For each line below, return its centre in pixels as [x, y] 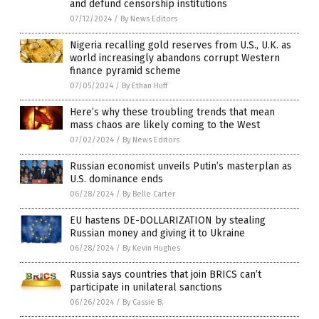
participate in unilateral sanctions [146, 287]
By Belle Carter [149, 194]
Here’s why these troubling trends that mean [172, 112]
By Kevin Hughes [151, 248]
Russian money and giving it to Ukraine [157, 233]
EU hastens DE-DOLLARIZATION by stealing [168, 220]
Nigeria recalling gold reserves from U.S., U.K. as [181, 45]
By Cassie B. [143, 302]
